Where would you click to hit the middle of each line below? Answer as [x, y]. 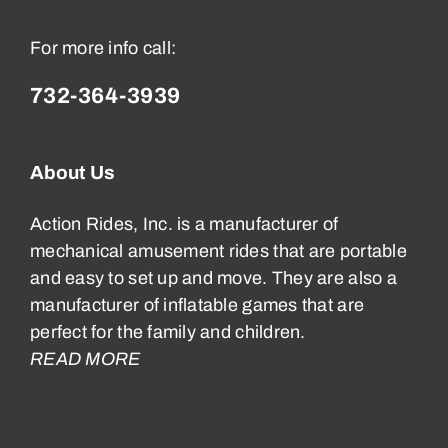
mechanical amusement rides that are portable [218, 251]
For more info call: [103, 48]
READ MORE [85, 359]
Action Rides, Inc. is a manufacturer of [184, 224]
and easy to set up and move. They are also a [213, 278]
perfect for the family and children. [168, 332]
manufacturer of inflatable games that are [197, 305]
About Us [72, 172]
